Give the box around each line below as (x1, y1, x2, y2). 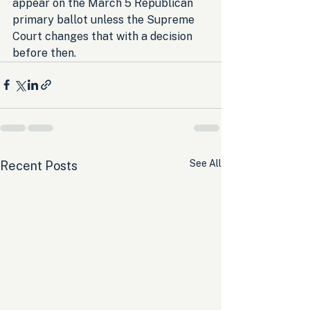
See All (190, 157, 221, 169)
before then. (12, 46, 76, 60)
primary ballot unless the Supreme (12, 12, 197, 26)
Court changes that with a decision (12, 29, 195, 43)
